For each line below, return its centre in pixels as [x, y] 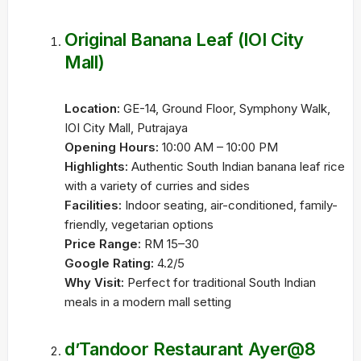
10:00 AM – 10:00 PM [218, 147]
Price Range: [103, 244]
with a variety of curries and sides [157, 186]
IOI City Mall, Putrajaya [126, 128]
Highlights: [96, 166]
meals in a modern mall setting [148, 302]
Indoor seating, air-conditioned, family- [230, 205]
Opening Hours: [112, 147]
